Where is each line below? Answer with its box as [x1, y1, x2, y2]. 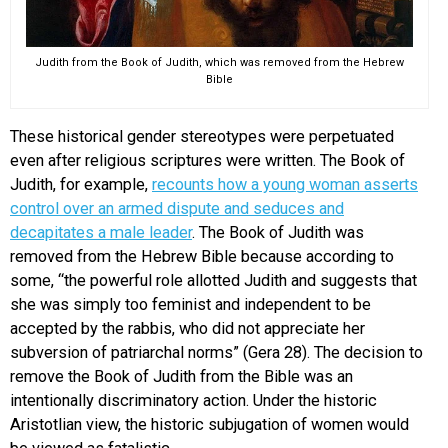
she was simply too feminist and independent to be [10, 295, 371, 315]
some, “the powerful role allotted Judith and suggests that [10, 271, 417, 291]
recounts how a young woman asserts [152, 175, 418, 195]
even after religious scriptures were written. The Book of [10, 151, 405, 171]
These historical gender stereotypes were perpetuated [10, 127, 394, 147]
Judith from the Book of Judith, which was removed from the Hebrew [35, 55, 405, 69]
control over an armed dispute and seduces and [10, 199, 344, 219]
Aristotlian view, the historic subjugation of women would [10, 415, 409, 435]
